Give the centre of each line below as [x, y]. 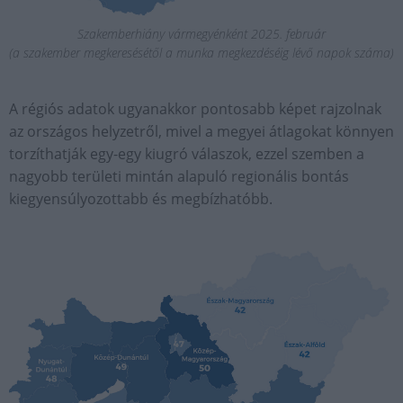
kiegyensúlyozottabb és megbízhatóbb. [141, 199]
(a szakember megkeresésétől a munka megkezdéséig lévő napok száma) [201, 53]
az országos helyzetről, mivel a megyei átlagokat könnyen [201, 132]
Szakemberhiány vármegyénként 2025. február [201, 34]
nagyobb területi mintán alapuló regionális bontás [179, 177]
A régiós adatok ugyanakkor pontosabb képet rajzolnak [195, 109]
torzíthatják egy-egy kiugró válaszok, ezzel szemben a [187, 154]
